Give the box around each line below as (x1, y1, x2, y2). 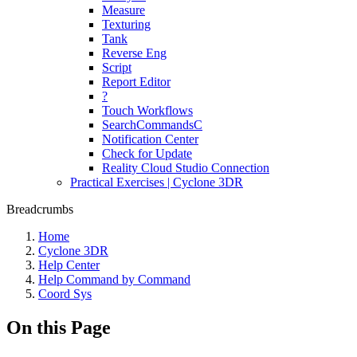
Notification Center (102, 132, 198, 146)
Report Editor (102, 75, 171, 88)
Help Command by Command (38, 273, 190, 286)
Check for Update (102, 147, 192, 160)
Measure (102, 3, 145, 17)
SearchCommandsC (102, 118, 202, 131)
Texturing (102, 18, 151, 31)
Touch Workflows (102, 104, 193, 117)
